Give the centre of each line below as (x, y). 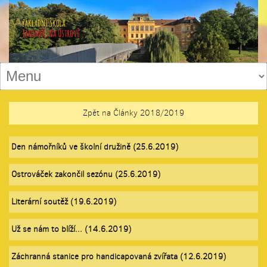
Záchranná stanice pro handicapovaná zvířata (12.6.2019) (119, 256)
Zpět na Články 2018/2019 (133, 113)
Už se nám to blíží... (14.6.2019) (71, 229)
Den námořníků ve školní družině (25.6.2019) (95, 147)
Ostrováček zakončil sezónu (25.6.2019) (86, 174)
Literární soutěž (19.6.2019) (64, 201)
